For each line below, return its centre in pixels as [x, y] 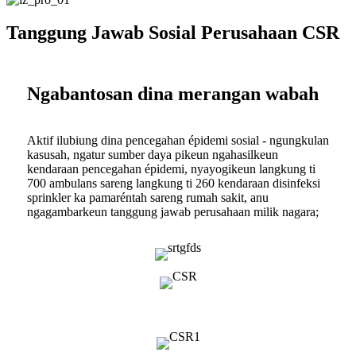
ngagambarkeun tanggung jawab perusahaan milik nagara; [173, 212]
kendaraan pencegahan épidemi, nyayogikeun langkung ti [171, 169]
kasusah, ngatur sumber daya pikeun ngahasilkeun [153, 155]
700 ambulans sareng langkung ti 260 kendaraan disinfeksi [174, 184]
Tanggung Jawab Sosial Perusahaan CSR [173, 33]
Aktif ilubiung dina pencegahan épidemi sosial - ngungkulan [178, 141]
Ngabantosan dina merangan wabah [173, 94]
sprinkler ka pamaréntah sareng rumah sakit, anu [148, 198]
